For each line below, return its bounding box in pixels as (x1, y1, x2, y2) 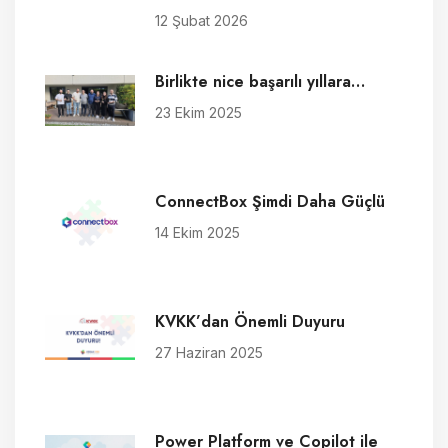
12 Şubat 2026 (155, 12, 248, 30)
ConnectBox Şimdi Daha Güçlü (155, 190, 385, 214)
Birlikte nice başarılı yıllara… (155, 70, 365, 94)
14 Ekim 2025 (155, 224, 240, 242)
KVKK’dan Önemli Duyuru (155, 310, 345, 334)
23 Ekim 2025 (155, 104, 242, 122)
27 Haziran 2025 (155, 344, 263, 362)
